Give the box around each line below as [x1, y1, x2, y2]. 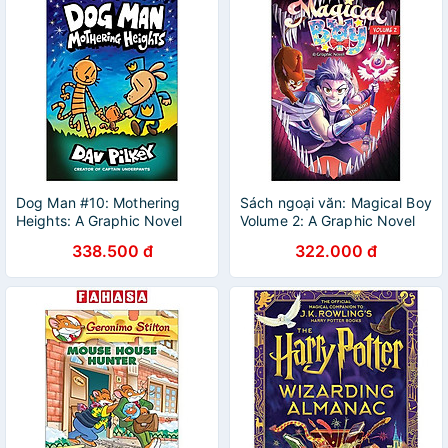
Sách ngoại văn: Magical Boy [240, 194, 432, 211]
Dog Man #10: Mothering [16, 194, 181, 211]
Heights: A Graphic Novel [16, 212, 183, 229]
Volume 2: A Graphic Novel [240, 212, 416, 229]
